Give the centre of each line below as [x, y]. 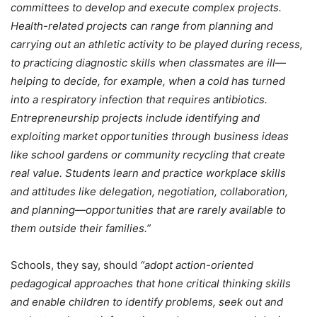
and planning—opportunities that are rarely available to [148, 209]
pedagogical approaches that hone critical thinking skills [151, 283]
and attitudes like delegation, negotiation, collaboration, [149, 191]
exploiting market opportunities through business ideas [150, 136]
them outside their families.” [81, 228]
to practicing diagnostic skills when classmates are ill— [148, 62]
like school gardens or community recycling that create [148, 154]
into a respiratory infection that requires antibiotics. [139, 99]
